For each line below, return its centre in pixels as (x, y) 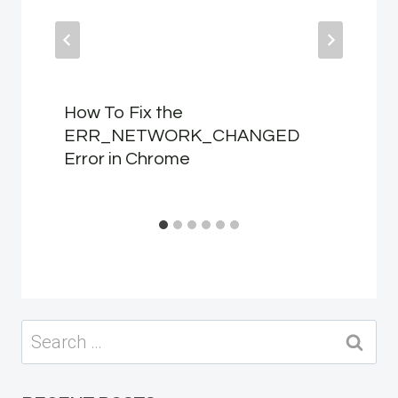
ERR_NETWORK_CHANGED (182, 135)
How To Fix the (123, 112)
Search (49, 334)
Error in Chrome (127, 159)
